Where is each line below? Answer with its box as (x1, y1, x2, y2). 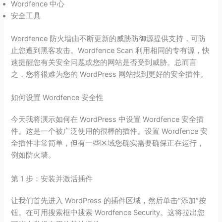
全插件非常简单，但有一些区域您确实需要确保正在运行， (11, 139, 205, 148)
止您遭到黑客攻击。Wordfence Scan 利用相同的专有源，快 (11, 46, 210, 55)
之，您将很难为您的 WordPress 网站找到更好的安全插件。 (11, 70, 208, 79)
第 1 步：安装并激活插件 (11, 174, 93, 183)
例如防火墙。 (11, 151, 56, 160)
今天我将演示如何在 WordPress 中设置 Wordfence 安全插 (11, 115, 204, 124)
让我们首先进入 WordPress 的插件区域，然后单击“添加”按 (11, 196, 207, 205)
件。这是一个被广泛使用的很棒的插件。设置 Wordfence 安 (11, 127, 208, 136)
